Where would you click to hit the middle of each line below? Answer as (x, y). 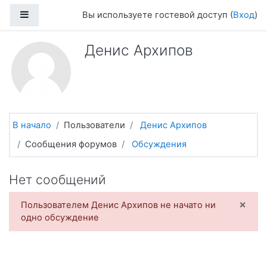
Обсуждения (159, 144)
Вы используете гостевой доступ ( (158, 15)
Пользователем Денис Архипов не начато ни (118, 205)
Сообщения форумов (71, 144)
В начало (32, 125)
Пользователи (94, 125)
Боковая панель (63, 14)
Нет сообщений (58, 179)
